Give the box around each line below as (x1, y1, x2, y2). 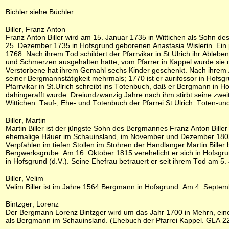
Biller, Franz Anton (6, 25, 65, 33)
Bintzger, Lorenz (6, 200, 59, 208)
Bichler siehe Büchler (6, 8, 74, 16)
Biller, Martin (6, 116, 46, 124)
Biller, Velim (6, 174, 43, 182)
